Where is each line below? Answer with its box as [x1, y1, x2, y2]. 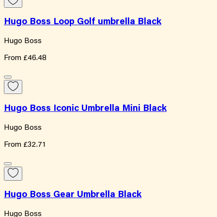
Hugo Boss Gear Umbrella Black [4, 190, 141, 200]
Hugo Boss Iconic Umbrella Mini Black [4, 104, 167, 113]
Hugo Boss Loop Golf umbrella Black [4, 17, 161, 27]
